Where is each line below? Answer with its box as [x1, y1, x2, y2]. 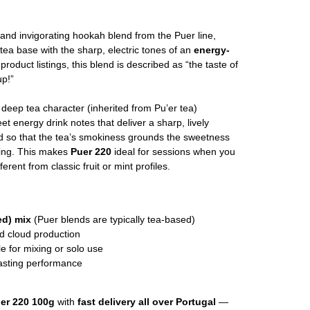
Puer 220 [71, 146, 114, 158]
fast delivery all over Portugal [77, 296, 219, 308]
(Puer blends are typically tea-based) [34, 214, 195, 226]
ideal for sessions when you [114, 146, 235, 158]
